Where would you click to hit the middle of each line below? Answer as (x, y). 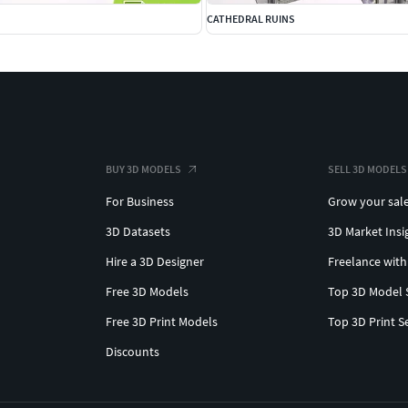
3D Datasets (138, 232)
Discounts (133, 352)
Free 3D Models (147, 292)
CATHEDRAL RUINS (251, 19)
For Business (140, 202)
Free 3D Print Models (162, 322)
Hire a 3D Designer (155, 262)
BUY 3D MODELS (143, 169)
